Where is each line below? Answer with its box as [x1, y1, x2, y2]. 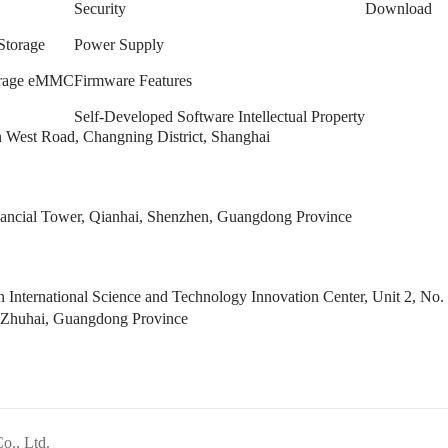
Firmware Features [74, 71, 192, 89]
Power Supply [74, 35, 164, 53]
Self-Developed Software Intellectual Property [74, 107, 365, 125]
